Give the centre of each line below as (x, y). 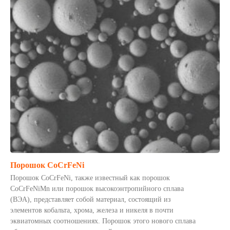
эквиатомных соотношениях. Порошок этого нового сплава (103, 221)
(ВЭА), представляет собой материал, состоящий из (91, 199)
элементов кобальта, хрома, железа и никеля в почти (92, 210)
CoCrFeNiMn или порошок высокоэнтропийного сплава (97, 189)
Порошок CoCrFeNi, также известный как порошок (90, 178)
